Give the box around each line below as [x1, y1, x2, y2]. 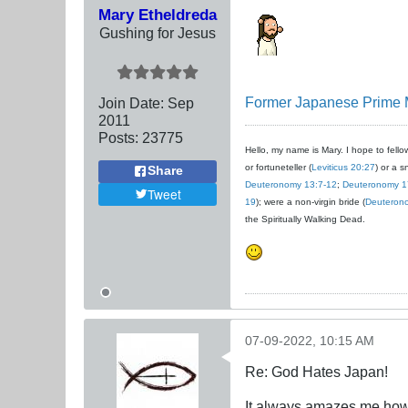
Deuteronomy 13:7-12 [245, 178, 337, 189]
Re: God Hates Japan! [245, 362, 388, 380]
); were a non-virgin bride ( [256, 196, 365, 207]
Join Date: [98, 94, 164, 111]
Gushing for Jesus [99, 24, 216, 41]
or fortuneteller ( [245, 161, 311, 172]
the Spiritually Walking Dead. [245, 213, 365, 224]
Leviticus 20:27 [311, 161, 375, 172]
